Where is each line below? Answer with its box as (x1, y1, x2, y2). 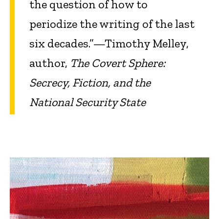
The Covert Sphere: (70, 56, 165, 70)
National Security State (29, 95, 148, 109)
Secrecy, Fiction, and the (29, 75, 151, 90)
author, (29, 56, 70, 70)
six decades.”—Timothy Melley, (29, 36, 189, 51)
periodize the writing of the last (29, 17, 195, 31)
